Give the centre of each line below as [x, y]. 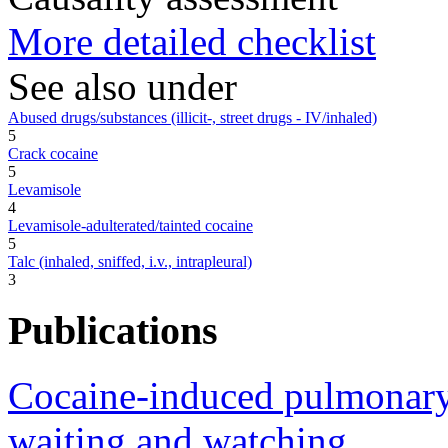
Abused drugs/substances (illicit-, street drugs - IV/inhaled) [192, 117]
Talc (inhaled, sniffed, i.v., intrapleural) [130, 261]
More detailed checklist [192, 41]
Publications [113, 331]
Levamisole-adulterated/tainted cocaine [130, 225]
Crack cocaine [53, 153]
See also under [122, 86]
